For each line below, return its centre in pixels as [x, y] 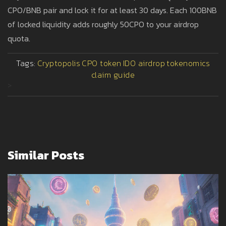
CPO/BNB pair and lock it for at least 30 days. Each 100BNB [112, 10]
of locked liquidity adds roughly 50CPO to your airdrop [103, 24]
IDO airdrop [144, 63]
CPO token [102, 63]
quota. [19, 39]
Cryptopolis [59, 63]
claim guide [113, 75]
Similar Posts [46, 155]
